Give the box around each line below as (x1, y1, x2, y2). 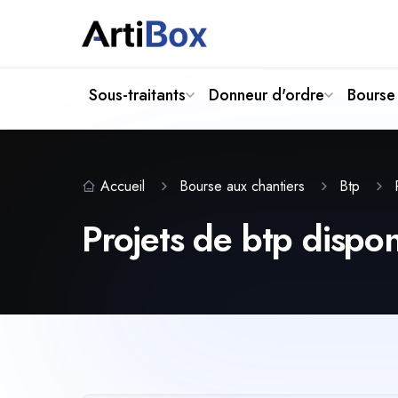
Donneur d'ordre (209, 84, 324, 107)
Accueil (100, 176, 145, 196)
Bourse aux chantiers (179, 176, 305, 196)
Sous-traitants (89, 84, 186, 107)
